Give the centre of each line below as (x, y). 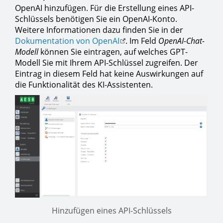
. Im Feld (142, 41)
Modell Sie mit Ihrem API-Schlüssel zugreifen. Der (107, 63)
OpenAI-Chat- (181, 41)
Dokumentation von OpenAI (67, 41)
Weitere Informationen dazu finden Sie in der (99, 30)
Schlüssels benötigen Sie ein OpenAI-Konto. (96, 19)
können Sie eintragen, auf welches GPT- (113, 52)
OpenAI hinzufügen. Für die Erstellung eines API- (105, 8)
